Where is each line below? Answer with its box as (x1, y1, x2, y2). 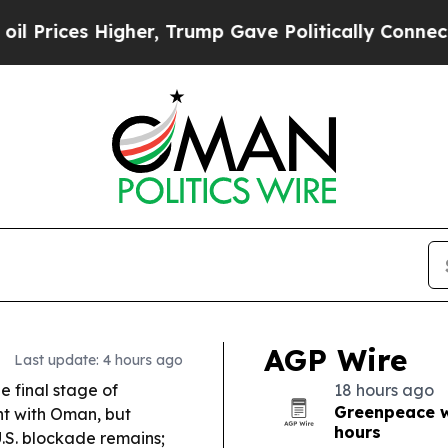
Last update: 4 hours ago (14, 351, 183, 369)
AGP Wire (264, 341, 407, 379)
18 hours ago (334, 380, 434, 400)
